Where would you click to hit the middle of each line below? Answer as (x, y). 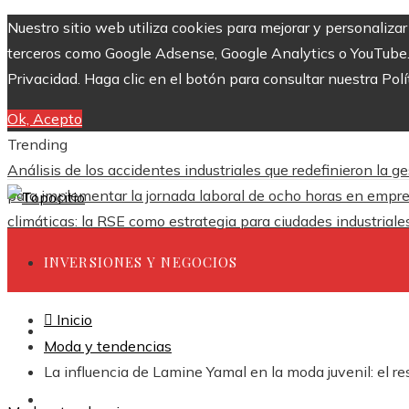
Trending (37, 144)
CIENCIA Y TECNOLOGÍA (131, 330)
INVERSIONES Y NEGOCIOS (141, 262)
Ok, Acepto (45, 119)
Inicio (73, 320)
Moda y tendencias (108, 346)
